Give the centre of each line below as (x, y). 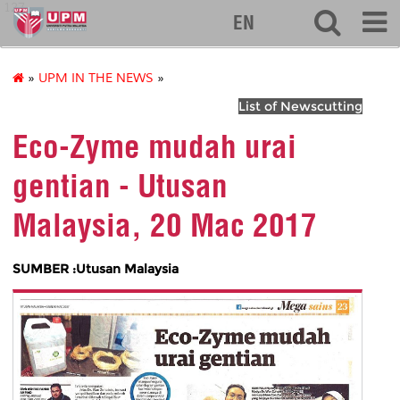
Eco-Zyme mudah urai (154, 147)
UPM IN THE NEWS (96, 79)
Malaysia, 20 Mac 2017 (165, 225)
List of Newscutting (300, 107)
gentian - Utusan (120, 186)
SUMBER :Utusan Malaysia (96, 268)
